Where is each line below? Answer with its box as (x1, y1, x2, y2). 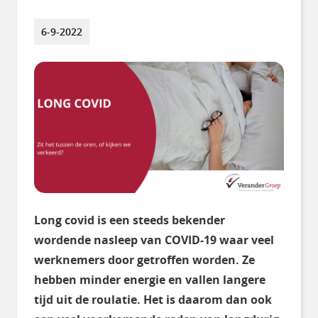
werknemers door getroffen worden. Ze (34, 251, 255, 268)
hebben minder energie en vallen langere (34, 271, 265, 287)
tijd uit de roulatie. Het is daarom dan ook (34, 291, 272, 307)
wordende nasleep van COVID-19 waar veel (34, 231, 274, 248)
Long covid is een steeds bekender (34, 212, 225, 228)
